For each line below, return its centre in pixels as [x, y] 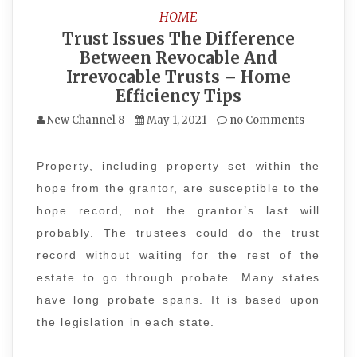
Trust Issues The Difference [178, 39]
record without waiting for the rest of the [178, 255]
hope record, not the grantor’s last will [178, 210]
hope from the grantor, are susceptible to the [178, 188]
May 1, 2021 [177, 120]
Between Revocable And [178, 58]
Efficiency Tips [178, 96]
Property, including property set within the [178, 166]
